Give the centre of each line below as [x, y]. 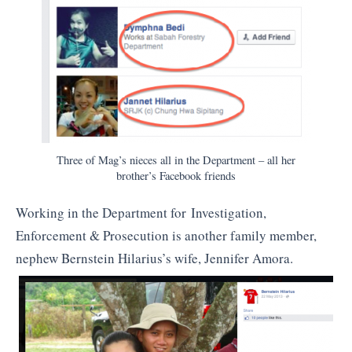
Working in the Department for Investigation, [141, 212]
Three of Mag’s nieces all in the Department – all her [176, 160]
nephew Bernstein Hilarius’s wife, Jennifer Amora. [154, 258]
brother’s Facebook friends [176, 176]
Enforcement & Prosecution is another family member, [166, 235]
